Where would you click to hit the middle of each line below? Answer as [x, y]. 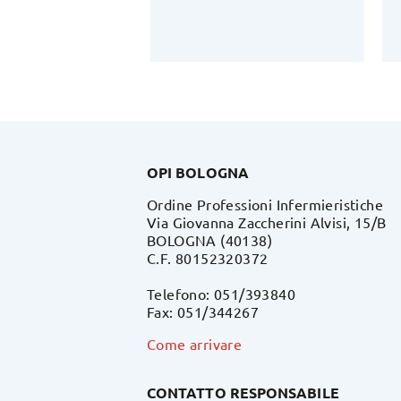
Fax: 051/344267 [203, 311]
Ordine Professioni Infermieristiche [265, 204]
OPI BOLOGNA [198, 172]
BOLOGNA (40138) [209, 239]
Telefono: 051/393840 [221, 293]
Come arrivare [195, 343]
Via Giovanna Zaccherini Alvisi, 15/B [267, 222]
